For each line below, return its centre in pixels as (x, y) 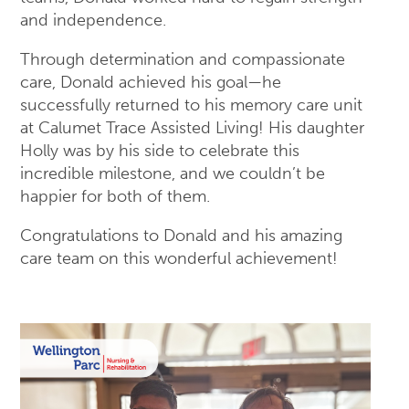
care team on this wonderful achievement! (179, 259)
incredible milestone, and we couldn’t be (173, 174)
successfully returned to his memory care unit (191, 105)
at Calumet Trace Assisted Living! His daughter (192, 128)
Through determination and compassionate (183, 60)
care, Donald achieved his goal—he (151, 83)
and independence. (93, 21)
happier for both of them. (115, 197)
